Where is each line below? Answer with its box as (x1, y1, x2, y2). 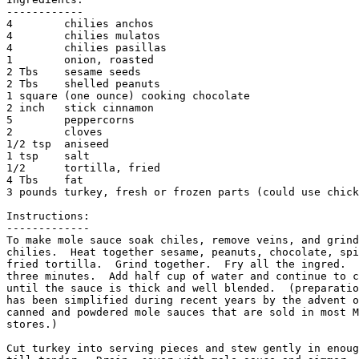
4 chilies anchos (6, 18, 154, 30)
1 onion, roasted (6, 54, 154, 67)
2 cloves (6, 126, 103, 139)
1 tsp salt (6, 150, 90, 163)
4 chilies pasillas (6, 42, 167, 54)
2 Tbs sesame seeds (6, 66, 141, 79)
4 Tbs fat (6, 174, 83, 187)
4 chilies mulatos (6, 30, 160, 42)
